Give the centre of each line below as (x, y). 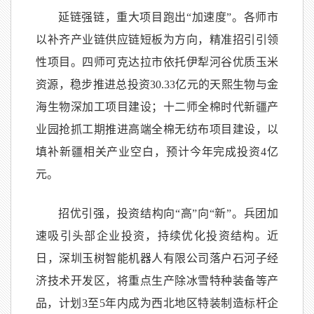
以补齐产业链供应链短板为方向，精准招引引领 (157, 39)
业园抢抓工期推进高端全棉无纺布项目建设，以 (157, 129)
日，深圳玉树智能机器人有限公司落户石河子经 (157, 258)
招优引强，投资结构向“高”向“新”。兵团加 (168, 213)
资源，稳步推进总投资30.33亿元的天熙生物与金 (157, 84)
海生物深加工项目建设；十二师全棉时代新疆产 (157, 107)
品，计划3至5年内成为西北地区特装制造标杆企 (157, 303)
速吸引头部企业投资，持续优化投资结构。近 (157, 235)
